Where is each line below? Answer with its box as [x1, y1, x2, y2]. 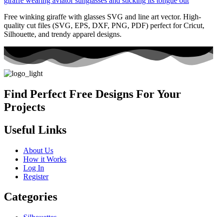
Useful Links [4, 123, 66, 136]
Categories [4, 190, 57, 203]
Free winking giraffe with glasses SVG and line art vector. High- [4, 12, 201, 21]
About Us [23, 146, 53, 155]
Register [23, 172, 48, 181]
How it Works [23, 155, 66, 163]
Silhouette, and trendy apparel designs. [4, 30, 122, 38]
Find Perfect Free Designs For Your [4, 87, 181, 100]
